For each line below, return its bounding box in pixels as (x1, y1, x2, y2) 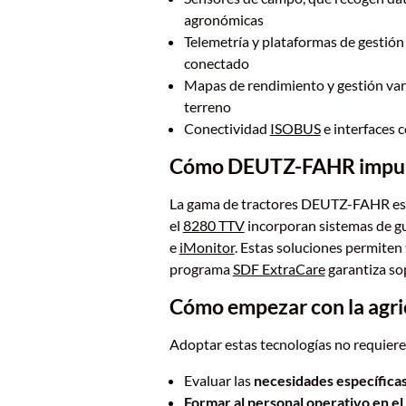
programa (169, 260, 233, 277)
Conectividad (183, 120, 270, 137)
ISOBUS (269, 120, 321, 137)
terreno (183, 98, 231, 115)
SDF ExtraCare (232, 260, 325, 277)
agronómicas (183, 11, 264, 28)
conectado (183, 54, 249, 72)
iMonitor (179, 238, 235, 256)
